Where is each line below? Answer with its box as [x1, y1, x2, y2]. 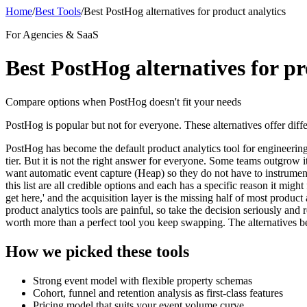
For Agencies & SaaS [5, 29, 99, 40]
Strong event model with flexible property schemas [33, 274, 252, 286]
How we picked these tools [5, 242, 189, 260]
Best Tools [35, 5, 81, 17]
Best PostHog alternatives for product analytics [84, 5, 286, 17]
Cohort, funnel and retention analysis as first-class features [33, 286, 283, 299]
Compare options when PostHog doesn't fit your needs [5, 95, 241, 108]
